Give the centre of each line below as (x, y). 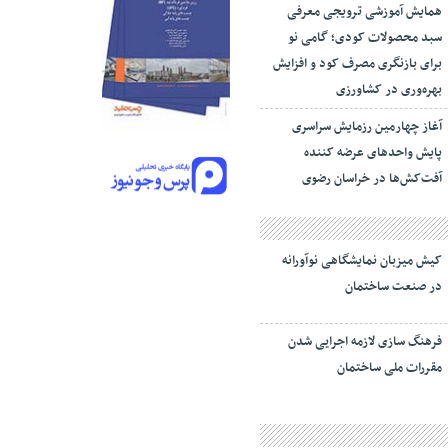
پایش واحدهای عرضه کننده (373, 153)
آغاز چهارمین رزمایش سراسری (367, 127)
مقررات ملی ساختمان (390, 368)
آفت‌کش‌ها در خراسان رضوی (372, 179)
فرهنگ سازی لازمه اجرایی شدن (365, 342)
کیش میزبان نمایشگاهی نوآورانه (362, 261)
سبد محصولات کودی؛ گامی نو (365, 38)
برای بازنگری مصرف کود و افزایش (358, 64)
